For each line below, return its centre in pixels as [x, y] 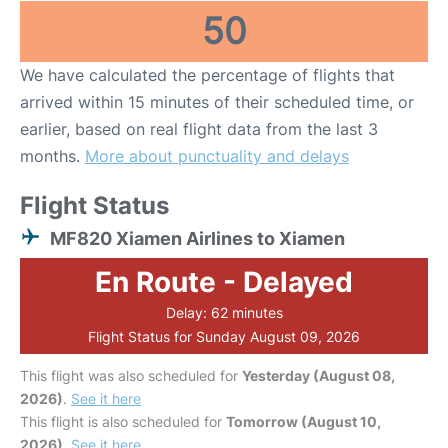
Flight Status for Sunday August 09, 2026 [224, 337]
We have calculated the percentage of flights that [207, 75]
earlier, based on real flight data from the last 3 [199, 129]
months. [52, 156]
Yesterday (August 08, [318, 376]
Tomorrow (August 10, [303, 422]
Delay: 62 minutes [224, 313]
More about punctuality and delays [217, 156]
